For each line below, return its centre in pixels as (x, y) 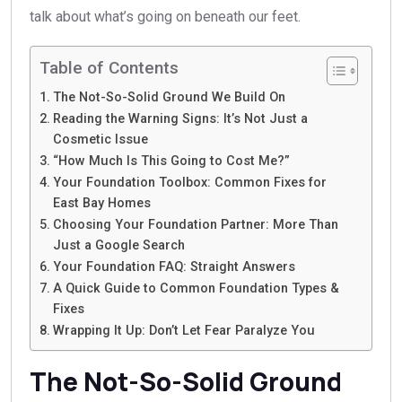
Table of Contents (109, 68)
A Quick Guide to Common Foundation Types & (196, 289)
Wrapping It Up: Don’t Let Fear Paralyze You (184, 331)
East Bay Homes (101, 204)
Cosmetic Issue (100, 140)
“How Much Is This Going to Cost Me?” (171, 162)
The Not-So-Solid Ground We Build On (169, 98)
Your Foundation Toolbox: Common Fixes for (189, 183)
